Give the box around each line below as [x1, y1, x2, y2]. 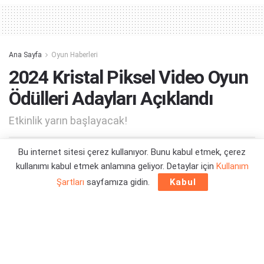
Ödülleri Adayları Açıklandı [9, 87, 213, 110]
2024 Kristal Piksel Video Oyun [9, 65, 248, 88]
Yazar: [34, 149, 55, 159]
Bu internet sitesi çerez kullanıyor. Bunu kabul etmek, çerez [18, 147, 246, 157]
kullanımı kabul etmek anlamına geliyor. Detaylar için [15, 161, 216, 171]
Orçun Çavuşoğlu [57, 149, 121, 159]
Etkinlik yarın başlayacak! [9, 114, 127, 127]
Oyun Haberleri [51, 51, 98, 60]
